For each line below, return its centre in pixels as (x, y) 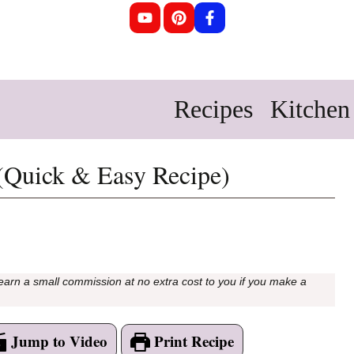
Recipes (213, 109)
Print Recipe (192, 341)
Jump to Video (57, 341)
